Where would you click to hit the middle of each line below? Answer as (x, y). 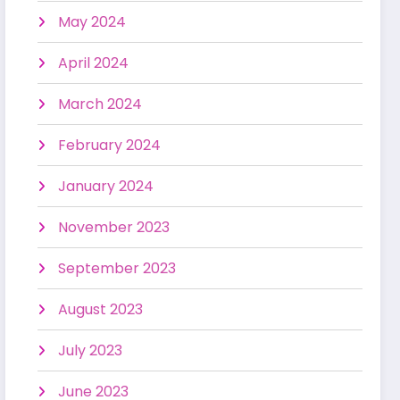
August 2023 (101, 310)
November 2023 (114, 228)
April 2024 (94, 63)
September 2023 (117, 269)
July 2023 (91, 351)
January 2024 (106, 187)
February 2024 (110, 146)
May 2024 (92, 22)
